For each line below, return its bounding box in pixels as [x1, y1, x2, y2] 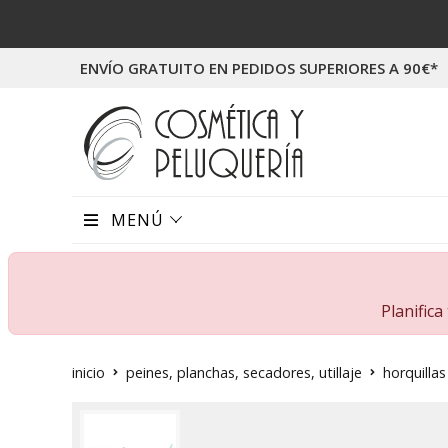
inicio [72, 362, 105, 382]
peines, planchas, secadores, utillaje [126, 362, 362, 382]
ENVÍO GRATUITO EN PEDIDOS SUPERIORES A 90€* [80, 58, 438, 78]
